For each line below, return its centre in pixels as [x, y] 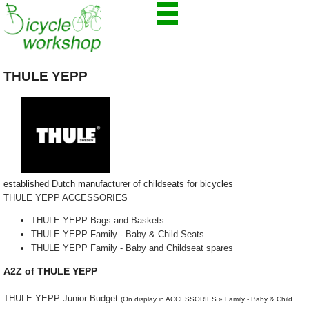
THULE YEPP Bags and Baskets [98, 221]
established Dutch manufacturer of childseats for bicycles [118, 184]
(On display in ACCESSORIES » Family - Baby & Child [207, 299]
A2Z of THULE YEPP [50, 271]
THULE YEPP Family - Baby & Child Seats [118, 235]
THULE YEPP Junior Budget [61, 298]
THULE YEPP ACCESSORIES [66, 198]
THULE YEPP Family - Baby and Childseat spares [132, 248]
